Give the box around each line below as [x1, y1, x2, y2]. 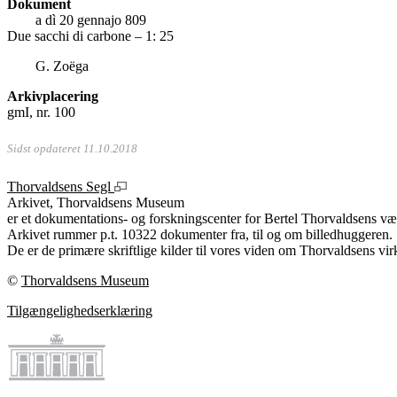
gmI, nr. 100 [7, 104, 75, 120]
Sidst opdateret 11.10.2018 [7, 143, 137, 156]
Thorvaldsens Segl [7, 179, 114, 195]
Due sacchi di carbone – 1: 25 [7, 27, 174, 43]
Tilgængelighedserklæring [7, 303, 152, 319]
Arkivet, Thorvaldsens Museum [7, 195, 184, 211]
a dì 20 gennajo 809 [35, 12, 146, 27]
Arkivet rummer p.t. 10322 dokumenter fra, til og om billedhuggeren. [7, 227, 393, 243]
